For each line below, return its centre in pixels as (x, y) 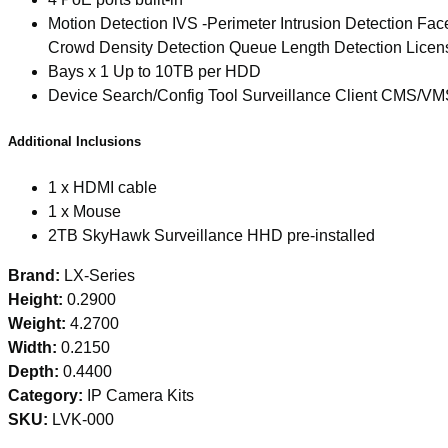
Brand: (36, 275)
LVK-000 (83, 419)
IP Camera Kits (140, 395)
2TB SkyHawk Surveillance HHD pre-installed (211, 235)
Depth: (35, 371)
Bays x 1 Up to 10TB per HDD (154, 71)
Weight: (39, 323)
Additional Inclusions (74, 141)
